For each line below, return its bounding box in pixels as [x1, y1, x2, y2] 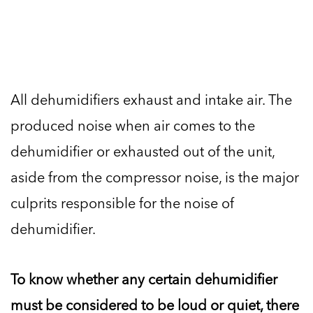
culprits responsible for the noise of [10, 192, 234, 214]
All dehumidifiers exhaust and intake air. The [10, 89, 292, 110]
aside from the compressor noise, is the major [10, 166, 299, 188]
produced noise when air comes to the [10, 115, 255, 136]
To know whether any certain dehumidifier [10, 268, 277, 290]
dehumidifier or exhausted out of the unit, [10, 140, 275, 162]
